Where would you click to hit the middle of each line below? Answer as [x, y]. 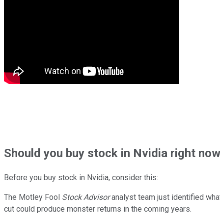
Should [24, 153]
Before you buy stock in [44, 177]
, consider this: [133, 177]
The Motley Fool [33, 197]
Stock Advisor [86, 197]
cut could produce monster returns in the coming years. [98, 209]
